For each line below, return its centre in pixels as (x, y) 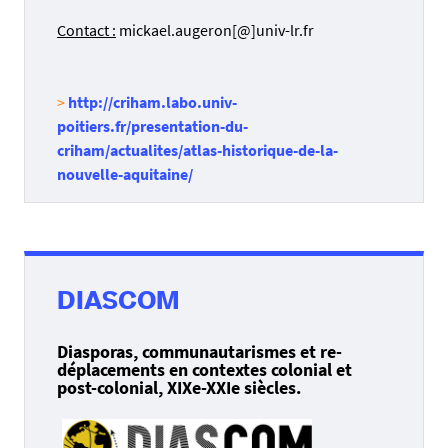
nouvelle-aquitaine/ (125, 173)
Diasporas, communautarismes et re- (199, 351)
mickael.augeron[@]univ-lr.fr (215, 29)
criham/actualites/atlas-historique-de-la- (197, 149)
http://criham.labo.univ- (152, 101)
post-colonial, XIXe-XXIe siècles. (179, 387)
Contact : (86, 29)
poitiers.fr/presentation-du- (152, 125)
